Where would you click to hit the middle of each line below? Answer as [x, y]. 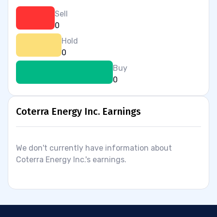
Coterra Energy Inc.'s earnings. [71, 160]
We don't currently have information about [94, 148]
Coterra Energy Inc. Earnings [78, 111]
